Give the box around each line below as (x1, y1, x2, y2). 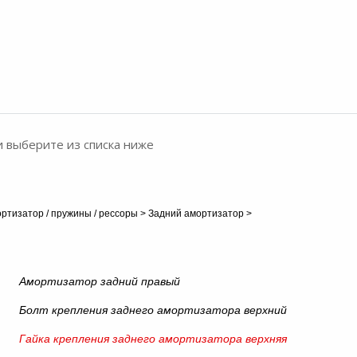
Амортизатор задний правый (18, 275, 180, 288)
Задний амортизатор (148, 208, 244, 219)
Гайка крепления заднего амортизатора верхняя (18, 332, 287, 345)
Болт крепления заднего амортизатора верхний (18, 304, 287, 316)
